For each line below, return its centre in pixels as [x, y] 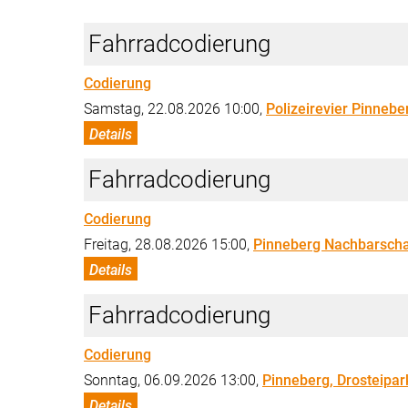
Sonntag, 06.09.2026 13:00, [173, 380]
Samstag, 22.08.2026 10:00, [175, 108]
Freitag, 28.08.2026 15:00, [168, 244]
